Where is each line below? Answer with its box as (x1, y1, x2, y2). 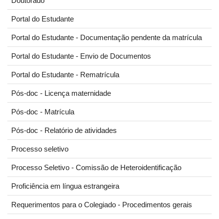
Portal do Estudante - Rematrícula (11, 70, 119, 79)
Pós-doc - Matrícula (11, 108, 74, 116)
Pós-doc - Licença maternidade (11, 89, 111, 97)
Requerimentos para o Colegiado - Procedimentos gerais (11, 200, 192, 209)
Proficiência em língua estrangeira (11, 182, 119, 190)
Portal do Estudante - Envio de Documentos (11, 52, 151, 60)
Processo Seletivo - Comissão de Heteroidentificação (11, 163, 181, 172)
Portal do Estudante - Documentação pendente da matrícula (11, 33, 202, 42)
